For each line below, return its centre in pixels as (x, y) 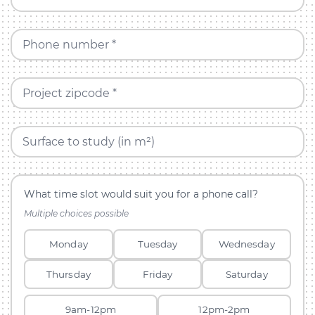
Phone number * (69, 44)
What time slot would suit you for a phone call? (141, 194)
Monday (69, 244)
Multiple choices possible (77, 213)
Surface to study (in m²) (88, 141)
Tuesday (157, 244)
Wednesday (246, 244)
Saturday (246, 274)
